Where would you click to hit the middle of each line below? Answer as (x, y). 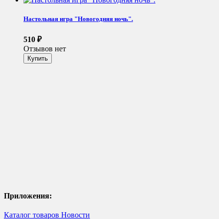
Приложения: (28, 196)
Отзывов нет (45, 49)
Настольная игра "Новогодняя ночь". (78, 19)
